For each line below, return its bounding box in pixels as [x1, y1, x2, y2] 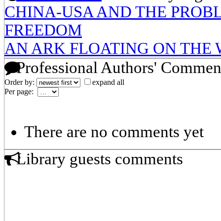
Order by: [4, 77, 37, 86]
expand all [92, 77, 124, 86]
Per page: [4, 87, 37, 96]
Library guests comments [12, 149, 183, 168]
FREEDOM [4, 21, 82, 39]
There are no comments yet [24, 122, 204, 141]
